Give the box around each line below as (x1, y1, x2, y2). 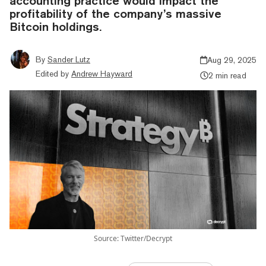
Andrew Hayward (71, 68, 132, 78)
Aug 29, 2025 (207, 55, 256, 65)
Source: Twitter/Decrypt (94, 233, 172, 243)
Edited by (36, 68, 69, 78)
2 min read (208, 70, 246, 80)
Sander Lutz (47, 54, 90, 64)
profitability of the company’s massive (9, 6, 221, 20)
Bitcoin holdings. (9, 19, 102, 33)
